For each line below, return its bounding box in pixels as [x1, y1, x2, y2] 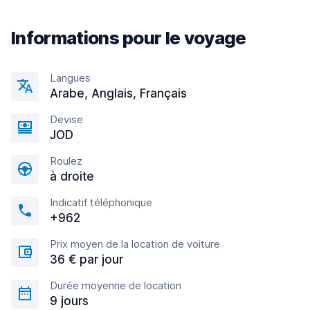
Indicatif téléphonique [50, 196, 152, 209]
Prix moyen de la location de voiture [50, 237, 220, 250]
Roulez [50, 154, 82, 167]
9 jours [50, 294, 89, 308]
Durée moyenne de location [50, 279, 181, 292]
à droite [50, 170, 94, 183]
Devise [50, 113, 83, 126]
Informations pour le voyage [11, 27, 246, 48]
